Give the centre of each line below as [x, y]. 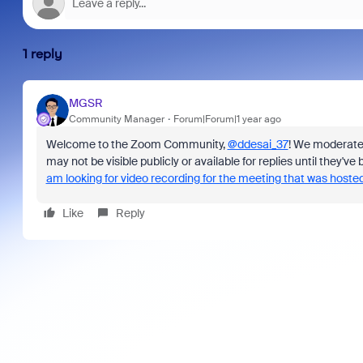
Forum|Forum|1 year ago [227, 119]
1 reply [42, 54]
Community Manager [116, 119]
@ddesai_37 [258, 144]
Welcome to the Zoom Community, [137, 144]
